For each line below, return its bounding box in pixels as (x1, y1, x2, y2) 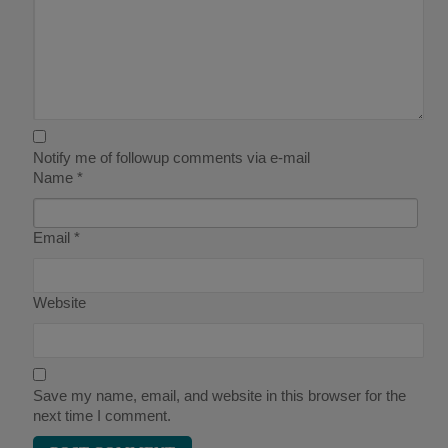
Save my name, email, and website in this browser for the (33, 387, 407, 405)
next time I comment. (33, 407, 172, 425)
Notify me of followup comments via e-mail (33, 149, 311, 167)
